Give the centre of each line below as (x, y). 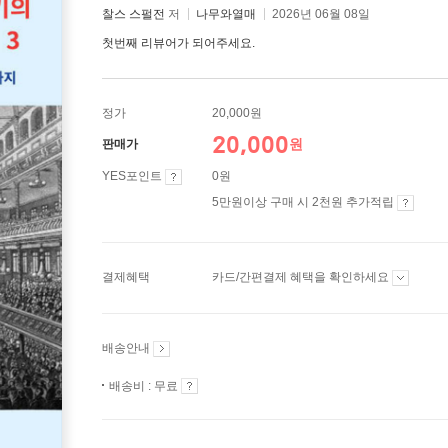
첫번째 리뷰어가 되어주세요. (178, 43)
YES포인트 (133, 176)
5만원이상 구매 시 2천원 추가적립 (304, 202)
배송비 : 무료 (145, 386)
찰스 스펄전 (133, 14)
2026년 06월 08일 (321, 14)
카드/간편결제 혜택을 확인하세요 (302, 277)
